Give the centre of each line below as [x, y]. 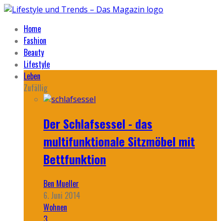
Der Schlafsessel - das [98, 123]
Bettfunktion [75, 159]
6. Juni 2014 [62, 195]
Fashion [35, 40]
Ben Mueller [61, 183]
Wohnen [55, 207]
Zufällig [36, 88]
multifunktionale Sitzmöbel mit [119, 141]
